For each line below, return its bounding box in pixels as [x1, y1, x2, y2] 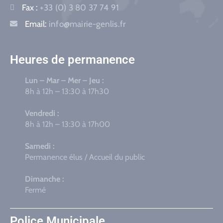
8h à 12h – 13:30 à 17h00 [25, 119, 110, 129]
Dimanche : [25, 174, 64, 184]
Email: [25, 18, 49, 29]
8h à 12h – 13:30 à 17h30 [25, 86, 109, 96]
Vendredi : [25, 108, 59, 118]
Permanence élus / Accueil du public [25, 152, 145, 162]
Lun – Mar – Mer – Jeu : [25, 75, 104, 85]
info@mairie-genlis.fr [49, 18, 126, 29]
